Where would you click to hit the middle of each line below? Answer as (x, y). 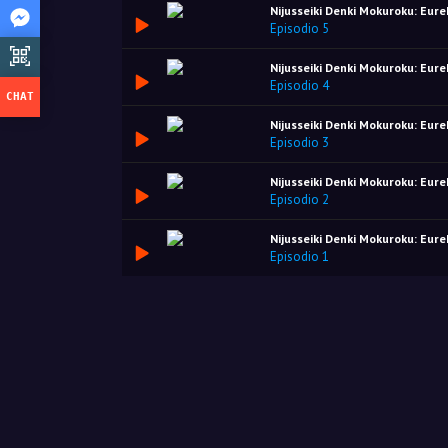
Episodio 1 (299, 256)
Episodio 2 (299, 199)
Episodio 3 (299, 142)
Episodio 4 (299, 85)
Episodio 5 (299, 28)
